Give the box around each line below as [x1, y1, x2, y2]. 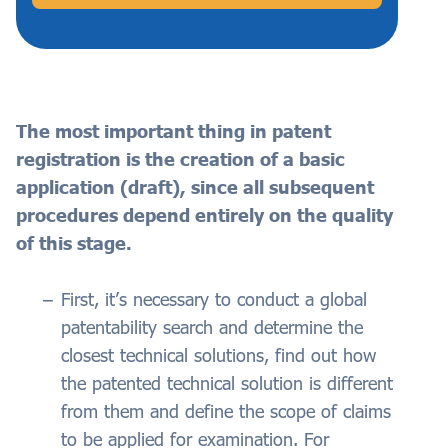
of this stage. [16, 232, 132, 255]
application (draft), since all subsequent [16, 176, 374, 199]
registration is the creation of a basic [16, 148, 345, 171]
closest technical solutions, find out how [61, 344, 376, 367]
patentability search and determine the [61, 316, 363, 339]
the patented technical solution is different [61, 372, 393, 395]
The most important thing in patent [16, 120, 331, 143]
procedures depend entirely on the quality [16, 204, 393, 227]
